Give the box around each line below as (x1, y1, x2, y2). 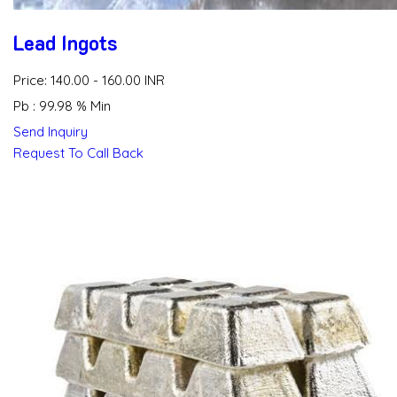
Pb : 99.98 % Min (13, 97, 111, 115)
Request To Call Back (13, 144, 144, 162)
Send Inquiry (13, 123, 88, 141)
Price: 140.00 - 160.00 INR (13, 72, 165, 90)
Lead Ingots (13, 29, 117, 57)
